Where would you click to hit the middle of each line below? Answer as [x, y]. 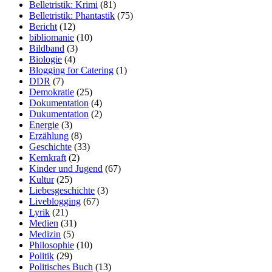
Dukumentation [59, 114]
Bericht [43, 26]
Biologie [46, 59]
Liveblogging [55, 201]
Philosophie [52, 245]
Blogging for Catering [71, 70]
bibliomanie [52, 37]
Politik [42, 256]
